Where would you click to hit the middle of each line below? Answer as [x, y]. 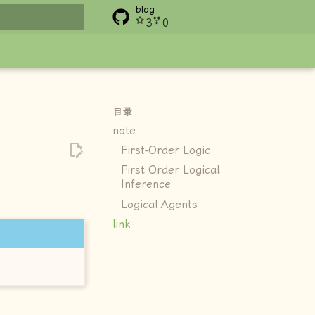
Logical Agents [159, 204]
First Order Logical [170, 171]
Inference [146, 185]
